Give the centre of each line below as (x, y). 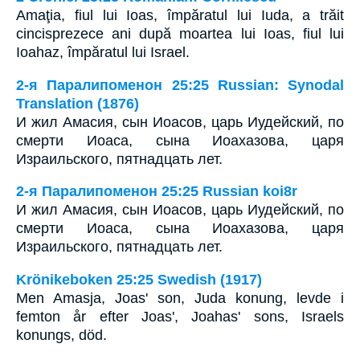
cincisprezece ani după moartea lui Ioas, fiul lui (180, 33)
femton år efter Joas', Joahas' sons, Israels (180, 316)
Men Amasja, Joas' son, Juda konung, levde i (180, 298)
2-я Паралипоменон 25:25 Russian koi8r (157, 192)
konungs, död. (61, 335)
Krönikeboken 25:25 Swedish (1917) (139, 279)
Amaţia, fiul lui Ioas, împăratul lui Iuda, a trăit (180, 15)
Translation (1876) (78, 103)
